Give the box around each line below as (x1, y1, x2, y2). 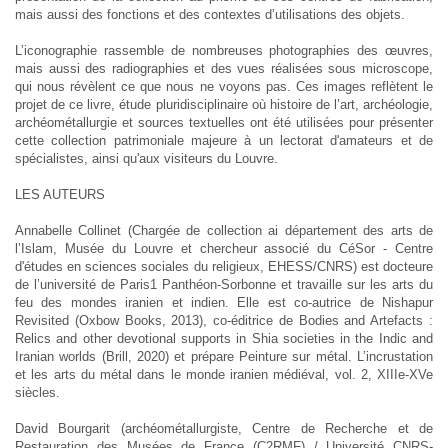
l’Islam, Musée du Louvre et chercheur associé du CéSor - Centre (15, 240, 433, 256)
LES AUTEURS (15, 186, 105, 202)
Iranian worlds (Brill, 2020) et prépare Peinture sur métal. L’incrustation (15, 348, 433, 364)
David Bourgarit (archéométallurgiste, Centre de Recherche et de (15, 420, 433, 436)
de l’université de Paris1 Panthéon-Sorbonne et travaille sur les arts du (15, 276, 433, 292)
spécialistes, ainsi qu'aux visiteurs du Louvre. (15, 150, 286, 166)
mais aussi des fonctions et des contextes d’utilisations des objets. (15, 6, 405, 22)
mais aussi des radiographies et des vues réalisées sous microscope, (15, 60, 433, 76)
